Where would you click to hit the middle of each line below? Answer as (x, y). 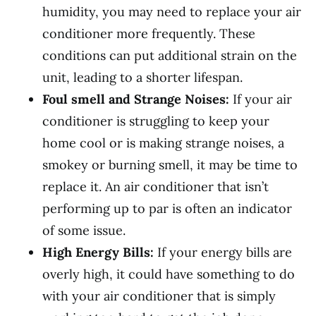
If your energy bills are (225, 252)
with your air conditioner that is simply (159, 296)
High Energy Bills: (100, 252)
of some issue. (84, 230)
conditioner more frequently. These (149, 33)
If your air (261, 99)
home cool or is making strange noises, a (163, 142)
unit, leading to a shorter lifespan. (142, 77)
